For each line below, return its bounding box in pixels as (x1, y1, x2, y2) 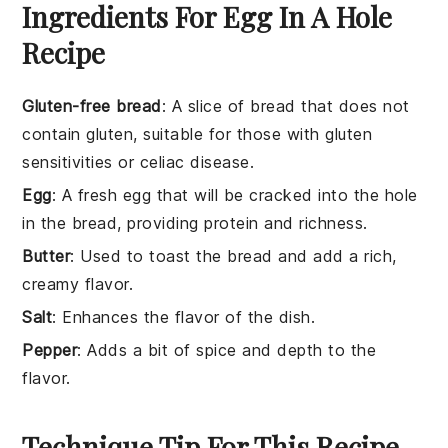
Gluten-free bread (22, 95, 162, 116)
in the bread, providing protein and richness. (22, 212, 368, 233)
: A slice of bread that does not (161, 95, 410, 116)
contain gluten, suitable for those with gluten (22, 123, 373, 144)
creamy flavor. (22, 273, 134, 294)
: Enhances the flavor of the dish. (52, 306, 316, 327)
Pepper (22, 339, 78, 360)
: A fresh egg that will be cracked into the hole (51, 184, 418, 205)
